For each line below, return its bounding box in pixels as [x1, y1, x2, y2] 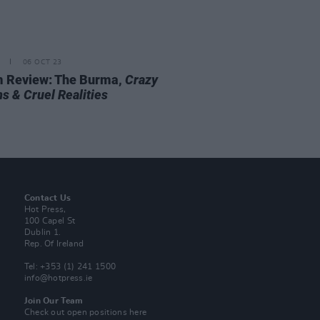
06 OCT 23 [22, 59, 62, 66]
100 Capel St [24, 216, 76, 225]
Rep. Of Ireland [24, 239, 84, 248]
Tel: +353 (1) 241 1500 [24, 262, 116, 271]
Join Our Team [24, 296, 84, 305]
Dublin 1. [24, 228, 61, 236]
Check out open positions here [24, 308, 147, 316]
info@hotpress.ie [24, 274, 93, 282]
